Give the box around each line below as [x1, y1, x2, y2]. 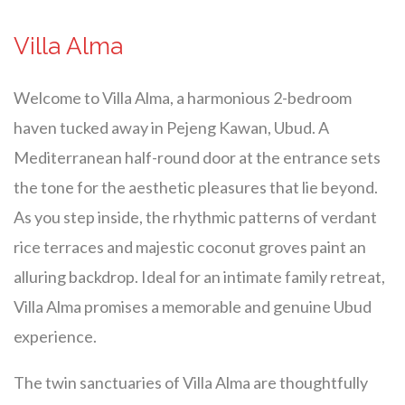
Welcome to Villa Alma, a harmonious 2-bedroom [14, 87, 352, 108]
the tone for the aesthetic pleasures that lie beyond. [14, 176, 378, 197]
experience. [14, 325, 97, 346]
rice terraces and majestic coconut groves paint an [14, 236, 366, 257]
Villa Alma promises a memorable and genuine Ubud [14, 296, 372, 316]
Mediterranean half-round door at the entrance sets [14, 146, 381, 167]
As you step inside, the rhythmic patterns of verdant [14, 206, 377, 227]
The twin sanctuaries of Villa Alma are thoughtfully [14, 372, 368, 392]
